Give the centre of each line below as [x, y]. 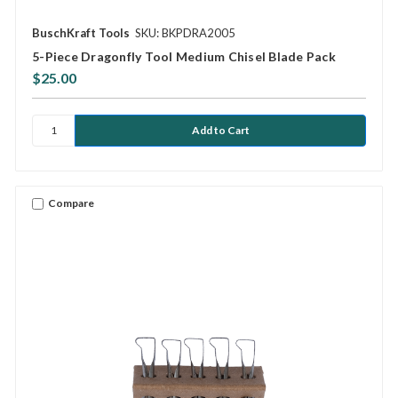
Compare [71, 203]
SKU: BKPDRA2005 [185, 32]
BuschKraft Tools [81, 32]
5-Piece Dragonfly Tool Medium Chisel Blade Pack [184, 56]
